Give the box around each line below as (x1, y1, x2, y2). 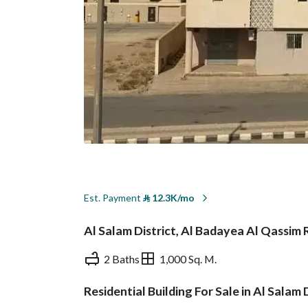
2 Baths (104, 252, 140, 265)
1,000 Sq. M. (159, 252, 217, 265)
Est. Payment (84, 192, 143, 203)
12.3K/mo (150, 192, 195, 203)
